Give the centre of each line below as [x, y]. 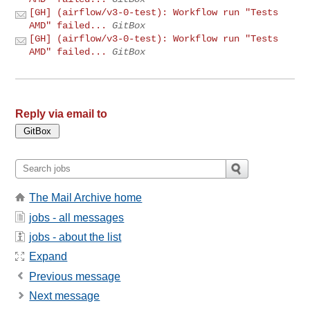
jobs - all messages [77, 217]
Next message [65, 296]
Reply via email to [62, 113]
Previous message [75, 276]
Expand [48, 257]
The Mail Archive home [86, 198]
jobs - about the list [75, 237]
